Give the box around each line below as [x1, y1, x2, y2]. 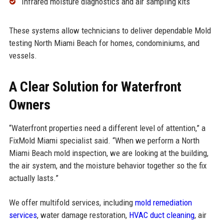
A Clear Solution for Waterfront [8, 78, 181, 95]
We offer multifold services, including [8, 197, 135, 207]
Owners [8, 96, 50, 113]
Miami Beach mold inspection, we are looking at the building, [8, 147, 208, 158]
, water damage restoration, [36, 209, 129, 220]
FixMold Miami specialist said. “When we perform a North [8, 135, 199, 145]
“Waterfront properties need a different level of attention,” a [8, 122, 205, 133]
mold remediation [134, 197, 192, 207]
